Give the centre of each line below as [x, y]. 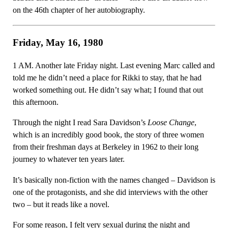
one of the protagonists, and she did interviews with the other [110, 192]
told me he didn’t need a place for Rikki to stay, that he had [107, 77]
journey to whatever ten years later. [68, 159]
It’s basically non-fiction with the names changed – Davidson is [114, 180]
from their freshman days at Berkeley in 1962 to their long [105, 147]
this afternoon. [35, 102]
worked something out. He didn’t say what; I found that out [108, 90]
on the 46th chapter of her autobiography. [79, 10]
